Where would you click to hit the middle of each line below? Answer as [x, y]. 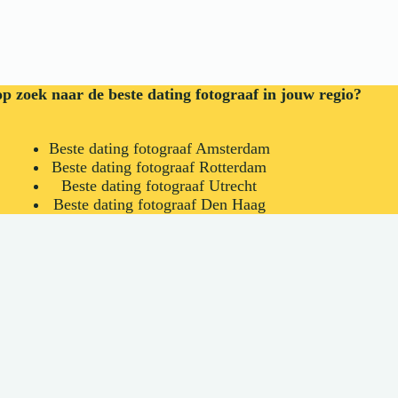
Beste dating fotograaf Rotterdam [159, 167]
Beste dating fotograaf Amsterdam [159, 148]
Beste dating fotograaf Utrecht [159, 186]
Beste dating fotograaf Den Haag [159, 204]
